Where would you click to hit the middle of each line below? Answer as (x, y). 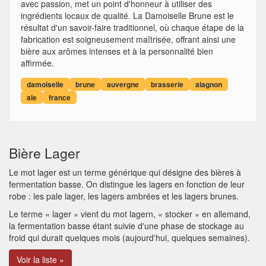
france (60, 97)
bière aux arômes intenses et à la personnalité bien (117, 51)
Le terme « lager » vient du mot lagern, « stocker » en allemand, (130, 214)
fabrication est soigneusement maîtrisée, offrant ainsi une (128, 39)
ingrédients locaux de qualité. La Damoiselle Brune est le (127, 15)
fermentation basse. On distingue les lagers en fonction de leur (127, 184)
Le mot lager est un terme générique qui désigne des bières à (125, 172)
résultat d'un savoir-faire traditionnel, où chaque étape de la (132, 27)
